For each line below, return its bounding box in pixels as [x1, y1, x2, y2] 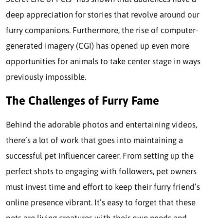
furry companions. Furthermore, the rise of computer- [6, 25, 198, 35]
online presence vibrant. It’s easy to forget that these [6, 198, 196, 208]
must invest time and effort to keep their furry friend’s [6, 182, 200, 192]
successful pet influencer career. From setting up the [6, 151, 194, 161]
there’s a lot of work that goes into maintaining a [6, 135, 183, 145]
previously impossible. [6, 72, 86, 82]
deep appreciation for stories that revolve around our [6, 9, 200, 19]
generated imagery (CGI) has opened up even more [6, 40, 189, 51]
